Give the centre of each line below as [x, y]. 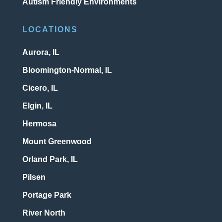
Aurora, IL [41, 53]
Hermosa [39, 124]
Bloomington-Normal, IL [67, 70]
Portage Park [47, 195]
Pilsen [34, 177]
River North [44, 213]
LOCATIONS [50, 30]
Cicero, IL [40, 88]
